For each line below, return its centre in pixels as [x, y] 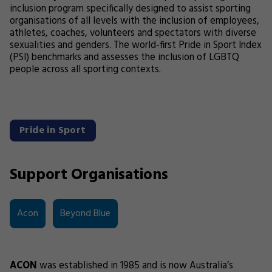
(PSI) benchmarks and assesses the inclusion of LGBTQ [124, 58]
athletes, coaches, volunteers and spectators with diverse [133, 33]
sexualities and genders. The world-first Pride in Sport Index [136, 46]
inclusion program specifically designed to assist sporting [130, 9]
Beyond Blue [85, 214]
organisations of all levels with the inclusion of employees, [134, 21]
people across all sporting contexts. [85, 70]
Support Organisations [89, 175]
